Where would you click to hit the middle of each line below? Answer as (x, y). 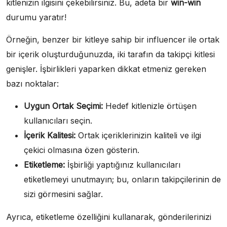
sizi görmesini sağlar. (63, 194)
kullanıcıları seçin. (58, 120)
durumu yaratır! (36, 17)
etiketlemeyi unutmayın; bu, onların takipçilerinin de (122, 179)
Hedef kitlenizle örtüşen (150, 106)
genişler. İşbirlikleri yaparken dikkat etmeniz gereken (106, 69)
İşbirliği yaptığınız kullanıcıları (123, 164)
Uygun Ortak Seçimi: (63, 106)
